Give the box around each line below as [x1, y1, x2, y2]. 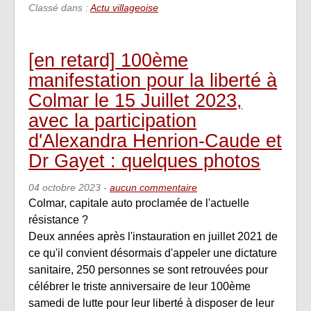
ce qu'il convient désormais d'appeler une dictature [28, 247, 277, 260]
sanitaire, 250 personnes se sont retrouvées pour [28, 264, 268, 276]
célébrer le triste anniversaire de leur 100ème [28, 280, 251, 293]
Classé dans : [28, 1, 90, 13]
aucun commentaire [110, 182, 197, 194]
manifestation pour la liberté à [28, 69, 277, 91]
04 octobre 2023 [28, 182, 101, 194]
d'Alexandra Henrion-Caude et [28, 129, 282, 151]
